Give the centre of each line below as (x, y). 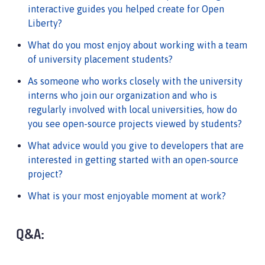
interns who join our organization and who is (122, 95)
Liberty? (45, 23)
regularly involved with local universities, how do (132, 109)
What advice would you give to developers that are (136, 145)
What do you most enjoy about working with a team (138, 45)
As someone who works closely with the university (135, 81)
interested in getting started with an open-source (133, 159)
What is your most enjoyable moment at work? (127, 195)
